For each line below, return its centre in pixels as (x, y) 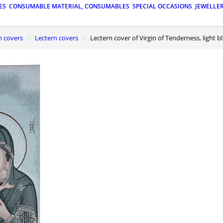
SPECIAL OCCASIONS (162, 6)
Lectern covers (58, 38)
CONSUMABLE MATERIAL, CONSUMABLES (69, 6)
